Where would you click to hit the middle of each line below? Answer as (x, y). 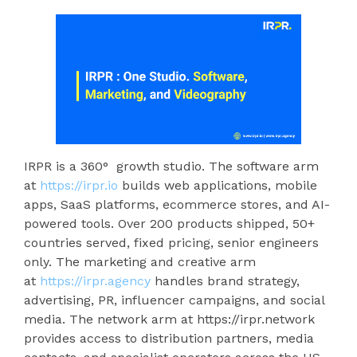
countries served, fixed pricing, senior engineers (171, 242)
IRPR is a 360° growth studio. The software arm (171, 166)
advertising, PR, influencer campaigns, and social (174, 300)
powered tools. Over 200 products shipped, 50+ (169, 223)
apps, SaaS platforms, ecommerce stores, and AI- (177, 204)
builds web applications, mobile (218, 185)
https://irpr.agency (97, 280)
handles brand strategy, (227, 280)
